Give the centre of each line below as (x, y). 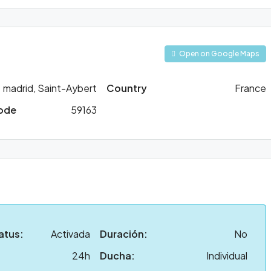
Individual (227, 256)
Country (126, 88)
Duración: (124, 234)
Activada (71, 234)
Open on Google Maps (219, 54)
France (250, 88)
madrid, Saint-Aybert (50, 88)
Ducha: (118, 256)
